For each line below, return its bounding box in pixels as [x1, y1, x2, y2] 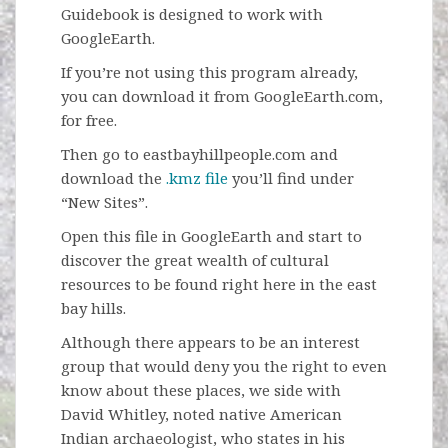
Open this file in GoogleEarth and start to [61, 226, 362, 246]
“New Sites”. [61, 192, 148, 212]
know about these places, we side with [61, 380, 341, 400]
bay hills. [61, 298, 126, 318]
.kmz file [166, 168, 228, 188]
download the [61, 168, 166, 188]
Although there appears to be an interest [61, 332, 360, 352]
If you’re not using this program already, [61, 62, 358, 82]
